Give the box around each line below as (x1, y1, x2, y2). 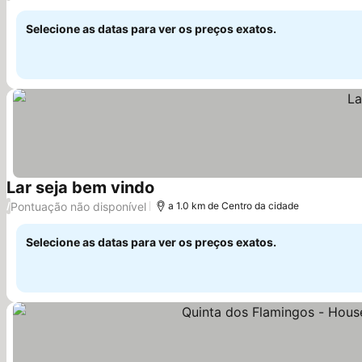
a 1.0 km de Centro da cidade (168, 200, 299, 212)
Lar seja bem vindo (6, 178, 154, 197)
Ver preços (154, 188, 220, 205)
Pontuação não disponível (11, 199, 146, 213)
